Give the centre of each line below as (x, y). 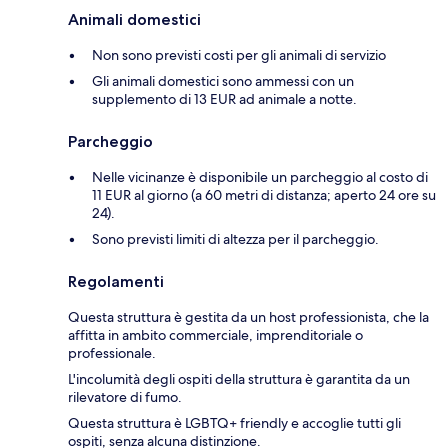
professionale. (112, 353)
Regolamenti (116, 282)
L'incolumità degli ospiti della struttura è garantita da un (239, 379)
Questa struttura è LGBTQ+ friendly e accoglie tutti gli (234, 423)
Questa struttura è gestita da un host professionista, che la (248, 317)
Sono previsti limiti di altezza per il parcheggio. (235, 239)
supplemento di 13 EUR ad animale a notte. (224, 99)
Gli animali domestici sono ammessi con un (223, 81)
